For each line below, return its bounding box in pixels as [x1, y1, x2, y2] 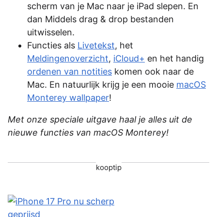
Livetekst [77, 40, 115, 50]
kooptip [95, 162, 122, 172]
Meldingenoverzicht [27, 53, 108, 63]
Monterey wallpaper [27, 92, 109, 103]
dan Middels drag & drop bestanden [27, 14, 174, 24]
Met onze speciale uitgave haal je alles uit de [8, 114, 192, 124]
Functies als [27, 40, 77, 50]
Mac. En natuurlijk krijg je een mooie [27, 79, 176, 90]
